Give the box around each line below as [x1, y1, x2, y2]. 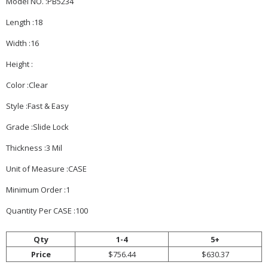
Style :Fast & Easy [6, 100, 69, 111]
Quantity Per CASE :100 [6, 205, 88, 216]
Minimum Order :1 [6, 184, 70, 195]
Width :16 [6, 38, 39, 48]
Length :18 [6, 17, 42, 28]
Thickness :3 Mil [6, 142, 62, 153]
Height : [6, 59, 33, 69]
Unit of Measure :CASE [6, 163, 87, 174]
